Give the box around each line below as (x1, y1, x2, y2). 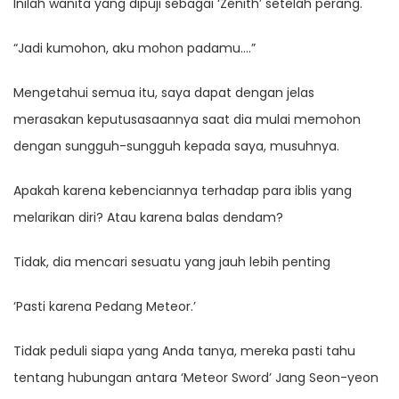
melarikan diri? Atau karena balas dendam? (13, 208, 283, 227)
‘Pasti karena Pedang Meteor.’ (13, 297, 196, 316)
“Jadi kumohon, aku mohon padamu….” (13, 39, 256, 58)
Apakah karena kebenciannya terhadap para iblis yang (13, 182, 352, 200)
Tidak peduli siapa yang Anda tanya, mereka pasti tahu (13, 342, 355, 361)
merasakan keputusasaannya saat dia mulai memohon (13, 110, 361, 129)
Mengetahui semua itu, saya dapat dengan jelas (13, 84, 314, 102)
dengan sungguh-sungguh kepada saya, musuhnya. (13, 137, 339, 156)
